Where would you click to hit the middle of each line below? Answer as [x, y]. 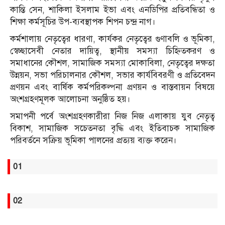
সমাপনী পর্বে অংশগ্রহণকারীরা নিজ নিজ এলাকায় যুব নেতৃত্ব [113, 117]
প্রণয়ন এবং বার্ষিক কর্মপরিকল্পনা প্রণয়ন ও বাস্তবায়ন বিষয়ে [113, 87]
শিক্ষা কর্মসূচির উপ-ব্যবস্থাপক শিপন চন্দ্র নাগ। [83, 22]
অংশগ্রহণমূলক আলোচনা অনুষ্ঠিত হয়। [70, 99]
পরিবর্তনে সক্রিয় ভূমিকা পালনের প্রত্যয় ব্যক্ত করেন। [93, 141]
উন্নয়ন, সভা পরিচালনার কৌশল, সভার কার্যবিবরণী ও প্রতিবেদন [113, 75]
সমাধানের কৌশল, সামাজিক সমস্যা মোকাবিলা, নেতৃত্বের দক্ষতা [113, 63]
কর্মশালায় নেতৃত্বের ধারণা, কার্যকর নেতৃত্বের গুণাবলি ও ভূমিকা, [113, 39]
